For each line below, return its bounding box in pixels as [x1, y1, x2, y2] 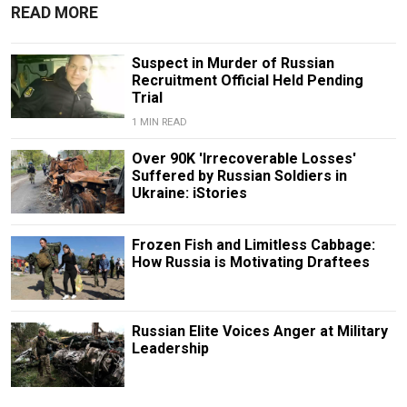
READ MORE [11, 3, 98, 22]
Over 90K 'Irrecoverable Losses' [131, 149, 356, 167]
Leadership [131, 340, 209, 358]
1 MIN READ [131, 115, 187, 128]
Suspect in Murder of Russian [131, 54, 334, 72]
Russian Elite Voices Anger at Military [131, 323, 388, 341]
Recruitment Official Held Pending [131, 71, 363, 89]
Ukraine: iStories [131, 184, 247, 202]
